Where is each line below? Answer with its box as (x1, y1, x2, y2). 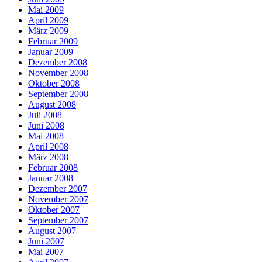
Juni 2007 (28, 236, 64, 247)
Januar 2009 (28, 47, 73, 57)
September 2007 (28, 215, 88, 226)
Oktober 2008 (28, 78, 80, 89)
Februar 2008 (28, 163, 78, 173)
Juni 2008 (28, 120, 64, 131)
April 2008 (28, 142, 68, 152)
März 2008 (28, 152, 68, 163)
